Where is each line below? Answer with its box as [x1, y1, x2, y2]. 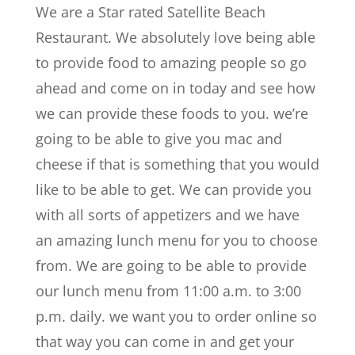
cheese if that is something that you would [35, 155, 319, 174]
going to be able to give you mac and [35, 129, 282, 148]
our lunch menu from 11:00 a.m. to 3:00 [35, 281, 301, 300]
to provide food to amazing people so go [35, 53, 307, 72]
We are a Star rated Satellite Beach [35, 2, 265, 21]
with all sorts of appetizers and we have [35, 205, 300, 224]
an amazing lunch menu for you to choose [35, 231, 318, 250]
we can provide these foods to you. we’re [35, 104, 308, 123]
